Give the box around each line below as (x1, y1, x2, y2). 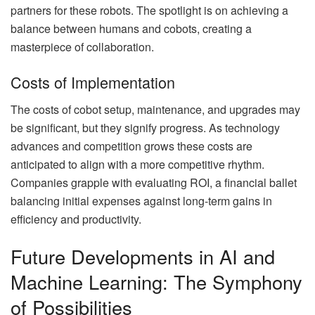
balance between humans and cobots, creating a (11, 20, 252, 37)
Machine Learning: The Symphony (11, 268, 302, 296)
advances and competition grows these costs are (11, 137, 252, 154)
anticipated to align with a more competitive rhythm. (11, 155, 264, 172)
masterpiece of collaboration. (11, 39, 154, 56)
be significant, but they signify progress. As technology (11, 119, 280, 136)
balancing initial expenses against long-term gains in (11, 192, 272, 209)
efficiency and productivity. (11, 210, 141, 227)
